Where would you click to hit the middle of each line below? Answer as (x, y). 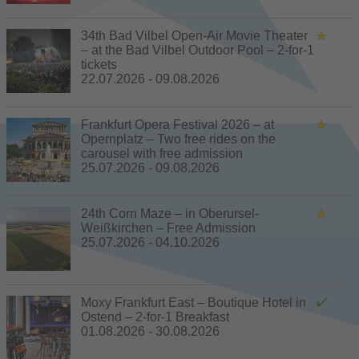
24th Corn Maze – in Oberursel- (170, 213)
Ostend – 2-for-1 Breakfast (155, 317)
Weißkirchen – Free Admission (168, 228)
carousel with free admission (162, 153)
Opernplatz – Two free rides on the (178, 139)
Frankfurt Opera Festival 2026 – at (177, 124)
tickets (99, 64)
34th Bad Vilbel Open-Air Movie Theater (194, 35)
